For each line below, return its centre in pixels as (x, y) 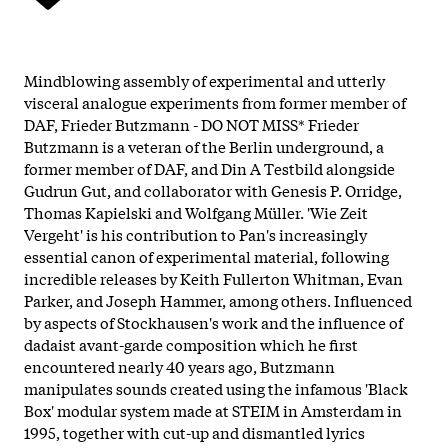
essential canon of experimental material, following (206, 255)
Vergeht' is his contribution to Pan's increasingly (195, 233)
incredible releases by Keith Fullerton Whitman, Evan (213, 277)
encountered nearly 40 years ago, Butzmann (179, 365)
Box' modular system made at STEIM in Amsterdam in (213, 409)
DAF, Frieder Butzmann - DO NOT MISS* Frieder (191, 123)
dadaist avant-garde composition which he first (191, 343)
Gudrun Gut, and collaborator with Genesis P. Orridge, (213, 189)
